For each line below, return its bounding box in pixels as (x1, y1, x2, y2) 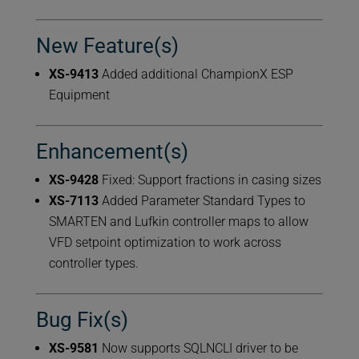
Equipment (48, 87, 110, 103)
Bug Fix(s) (35, 308, 128, 333)
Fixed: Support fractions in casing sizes (98, 172, 321, 188)
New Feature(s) (35, 34, 179, 58)
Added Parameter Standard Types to (98, 193, 305, 209)
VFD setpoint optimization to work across (48, 235, 281, 251)
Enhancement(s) (35, 139, 188, 164)
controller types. (48, 256, 139, 272)
